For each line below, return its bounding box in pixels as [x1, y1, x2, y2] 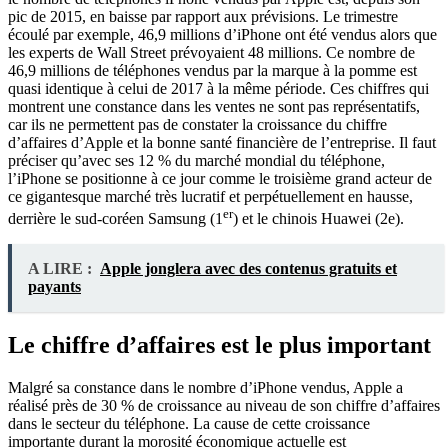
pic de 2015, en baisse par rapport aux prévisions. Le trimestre [8, 7, 398, 25]
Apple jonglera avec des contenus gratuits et [100, 259, 397, 277]
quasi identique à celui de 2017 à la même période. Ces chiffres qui [8, 79, 429, 97]
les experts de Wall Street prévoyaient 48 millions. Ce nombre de [8, 43, 415, 61]
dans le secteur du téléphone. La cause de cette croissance [8, 414, 370, 432]
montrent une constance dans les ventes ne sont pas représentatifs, [8, 97, 420, 115]
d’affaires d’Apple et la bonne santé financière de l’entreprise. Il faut [8, 133, 436, 151]
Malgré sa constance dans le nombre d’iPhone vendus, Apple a [8, 378, 403, 396]
